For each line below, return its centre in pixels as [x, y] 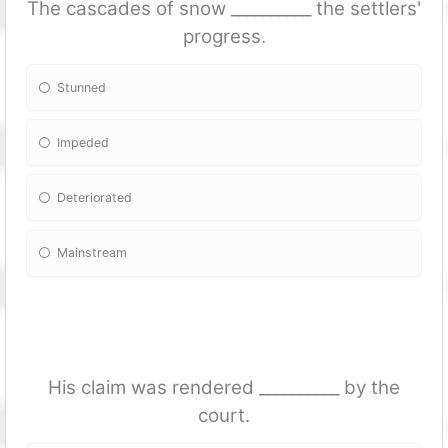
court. [224, 415]
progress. [224, 36]
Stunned [82, 87]
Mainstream [92, 253]
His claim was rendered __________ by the [224, 387]
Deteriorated [95, 197]
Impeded [83, 142]
